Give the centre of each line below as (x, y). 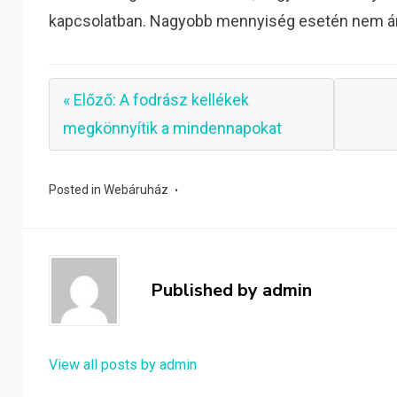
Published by (207, 290)
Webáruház (136, 190)
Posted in (77, 190)
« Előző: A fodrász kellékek (156, 100)
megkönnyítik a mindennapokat (173, 128)
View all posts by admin (123, 365)
